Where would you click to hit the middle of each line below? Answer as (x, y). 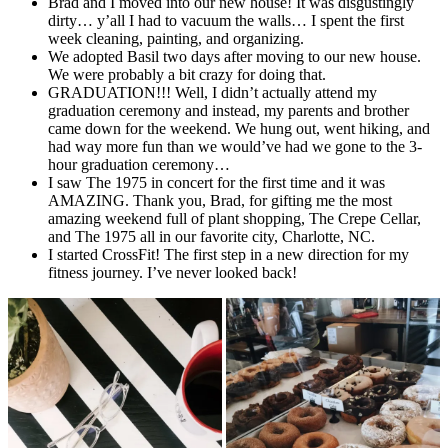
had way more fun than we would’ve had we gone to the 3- (235, 146)
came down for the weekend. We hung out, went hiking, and (239, 128)
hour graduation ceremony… (139, 164)
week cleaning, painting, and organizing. (176, 38)
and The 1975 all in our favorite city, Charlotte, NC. (211, 236)
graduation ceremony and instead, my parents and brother (228, 110)
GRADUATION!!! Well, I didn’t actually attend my (212, 92)
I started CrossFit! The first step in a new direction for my (228, 254)
